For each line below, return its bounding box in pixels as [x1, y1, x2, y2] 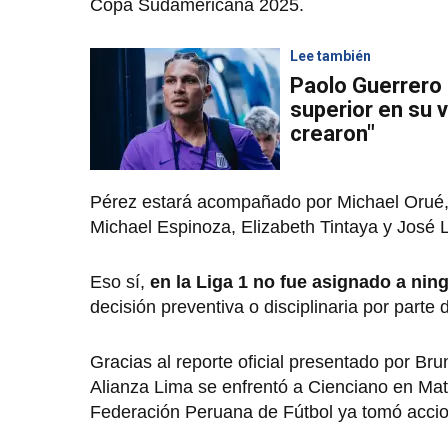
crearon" [290, 120, 375, 146]
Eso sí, [90, 271, 150, 292]
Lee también [290, 47, 371, 64]
